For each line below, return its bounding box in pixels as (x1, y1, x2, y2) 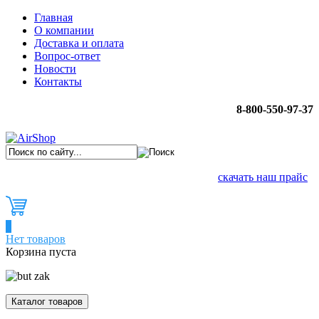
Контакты (34, 75, 82, 88)
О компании (34, 24, 94, 36)
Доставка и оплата (34, 37, 124, 49)
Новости (34, 63, 76, 75)
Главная (34, 11, 73, 23)
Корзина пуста (6, 245, 76, 258)
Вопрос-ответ (34, 50, 100, 62)
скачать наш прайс (218, 170, 308, 183)
